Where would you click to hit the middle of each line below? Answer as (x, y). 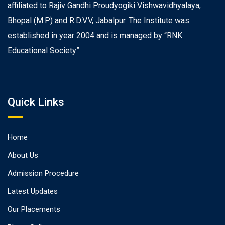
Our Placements (34, 209)
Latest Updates (33, 191)
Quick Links (36, 102)
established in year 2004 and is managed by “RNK (95, 35)
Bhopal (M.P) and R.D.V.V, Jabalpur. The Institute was (98, 20)
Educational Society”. (44, 50)
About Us (23, 155)
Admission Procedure (43, 173)
